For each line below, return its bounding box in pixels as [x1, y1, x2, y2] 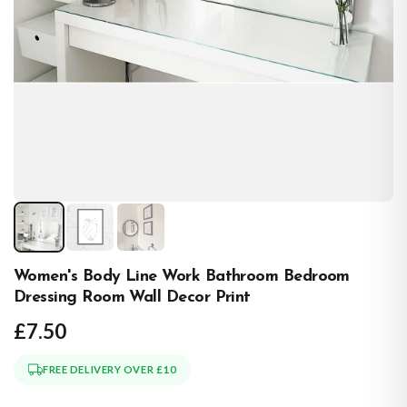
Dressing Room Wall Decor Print [14, 289, 251, 307]
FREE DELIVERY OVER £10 [43, 363, 177, 376]
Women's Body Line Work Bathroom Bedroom [14, 268, 350, 286]
